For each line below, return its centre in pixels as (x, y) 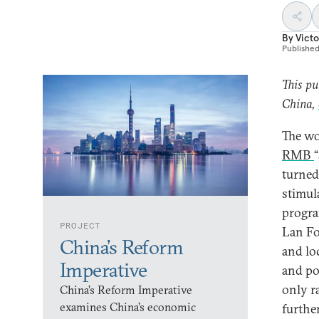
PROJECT (80, 225)
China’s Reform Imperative (126, 290)
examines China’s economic (128, 307)
